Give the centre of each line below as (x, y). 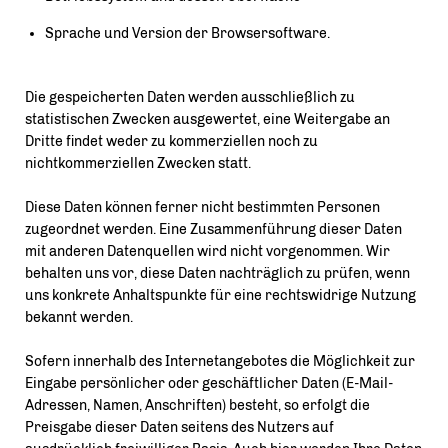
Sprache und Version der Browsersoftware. (187, 33)
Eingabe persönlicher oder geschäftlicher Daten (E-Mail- (209, 383)
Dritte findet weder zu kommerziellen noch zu (171, 141)
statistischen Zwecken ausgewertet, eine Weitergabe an (207, 119)
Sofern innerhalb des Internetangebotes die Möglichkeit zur (220, 361)
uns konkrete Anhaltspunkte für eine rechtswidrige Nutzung (220, 295)
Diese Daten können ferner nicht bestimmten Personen (202, 207)
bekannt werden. (79, 317)
